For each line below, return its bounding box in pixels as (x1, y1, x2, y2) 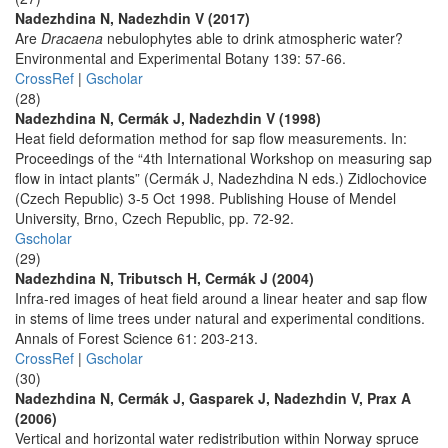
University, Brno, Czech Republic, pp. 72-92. (15, 208, 294, 228)
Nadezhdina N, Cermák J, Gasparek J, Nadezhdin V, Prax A (15, 388, 411, 408)
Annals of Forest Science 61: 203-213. (15, 328, 258, 348)
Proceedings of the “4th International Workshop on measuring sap (15, 148, 432, 168)
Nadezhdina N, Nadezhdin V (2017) (15, 8, 250, 28)
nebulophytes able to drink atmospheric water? (103, 28, 403, 48)
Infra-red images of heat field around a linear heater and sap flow (15, 288, 427, 308)
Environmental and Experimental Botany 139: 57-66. (15, 48, 346, 68)
